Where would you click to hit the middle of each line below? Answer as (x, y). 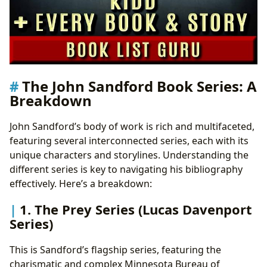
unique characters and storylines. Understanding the (129, 155)
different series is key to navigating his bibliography (126, 170)
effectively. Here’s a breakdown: (81, 184)
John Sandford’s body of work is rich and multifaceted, (132, 127)
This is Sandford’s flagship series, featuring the (115, 249)
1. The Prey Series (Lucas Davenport (136, 209)
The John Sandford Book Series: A (139, 86)
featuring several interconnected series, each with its (129, 141)
